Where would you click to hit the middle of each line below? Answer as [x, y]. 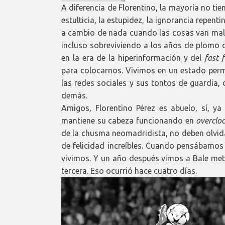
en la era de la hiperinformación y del [133, 58]
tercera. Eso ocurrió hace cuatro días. [129, 171]
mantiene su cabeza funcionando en [129, 120]
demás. [74, 95]
